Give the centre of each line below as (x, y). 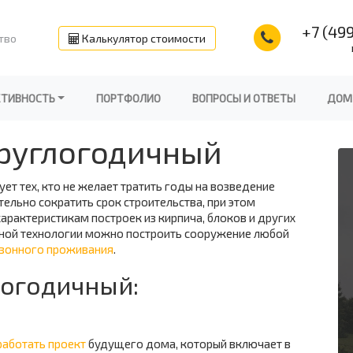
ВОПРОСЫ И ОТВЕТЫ (243, 98)
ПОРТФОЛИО (128, 98)
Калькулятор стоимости (143, 38)
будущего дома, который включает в (188, 344)
